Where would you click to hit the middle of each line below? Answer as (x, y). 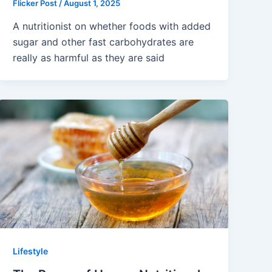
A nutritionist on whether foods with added (112, 26)
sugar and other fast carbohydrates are (104, 42)
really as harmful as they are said (89, 57)
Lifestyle (31, 251)
